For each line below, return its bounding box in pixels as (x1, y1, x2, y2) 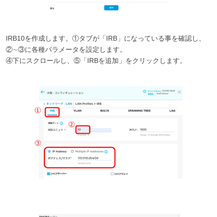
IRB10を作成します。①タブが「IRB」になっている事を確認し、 (5, 34, 205, 42)
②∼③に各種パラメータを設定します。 (5, 45, 126, 53)
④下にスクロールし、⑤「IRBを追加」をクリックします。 (5, 56, 186, 64)
